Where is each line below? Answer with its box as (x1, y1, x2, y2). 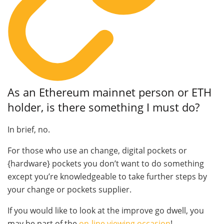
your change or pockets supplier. (7, 183, 131, 195)
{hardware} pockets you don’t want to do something (7, 157, 204, 169)
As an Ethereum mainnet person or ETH (7, 84, 211, 99)
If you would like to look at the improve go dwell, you (7, 204, 204, 216)
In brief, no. (7, 123, 50, 135)
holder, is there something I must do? (7, 99, 199, 114)
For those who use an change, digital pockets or (7, 144, 187, 156)
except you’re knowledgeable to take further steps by (7, 170, 207, 182)
